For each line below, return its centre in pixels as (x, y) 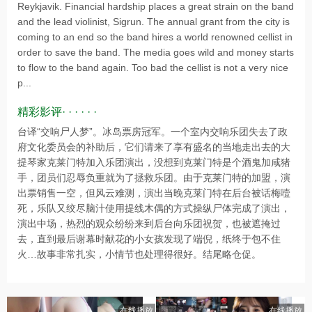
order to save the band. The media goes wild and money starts (156, 52)
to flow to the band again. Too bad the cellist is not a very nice (153, 68)
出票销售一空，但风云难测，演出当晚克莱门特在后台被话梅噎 (154, 193)
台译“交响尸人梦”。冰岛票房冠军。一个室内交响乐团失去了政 (153, 132)
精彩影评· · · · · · (57, 112)
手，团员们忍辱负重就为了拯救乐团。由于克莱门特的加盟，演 (154, 178)
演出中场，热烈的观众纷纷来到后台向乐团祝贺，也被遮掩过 (149, 224)
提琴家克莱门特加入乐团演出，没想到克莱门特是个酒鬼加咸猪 (154, 162)
